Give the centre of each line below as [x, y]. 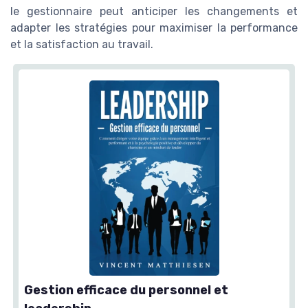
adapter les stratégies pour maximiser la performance [154, 28]
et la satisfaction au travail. [82, 45]
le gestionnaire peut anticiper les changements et [154, 12]
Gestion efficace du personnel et [126, 290]
